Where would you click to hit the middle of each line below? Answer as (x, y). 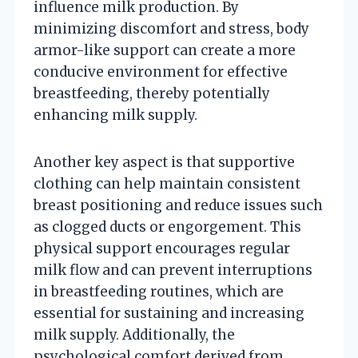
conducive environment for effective (161, 72)
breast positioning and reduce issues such (178, 205)
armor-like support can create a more (165, 50)
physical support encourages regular (162, 248)
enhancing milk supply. (115, 115)
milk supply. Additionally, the (134, 334)
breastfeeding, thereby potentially (152, 93)
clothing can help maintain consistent (167, 183)
